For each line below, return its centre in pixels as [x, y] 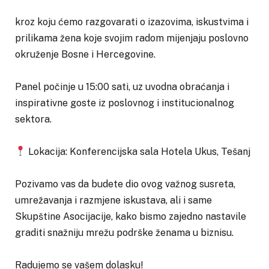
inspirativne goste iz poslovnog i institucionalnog [125, 103]
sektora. [33, 119]
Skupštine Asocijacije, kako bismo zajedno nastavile [131, 216]
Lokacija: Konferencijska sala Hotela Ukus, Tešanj [138, 151]
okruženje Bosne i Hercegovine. [85, 54]
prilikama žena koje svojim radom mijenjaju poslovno [132, 38]
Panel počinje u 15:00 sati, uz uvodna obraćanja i [122, 86]
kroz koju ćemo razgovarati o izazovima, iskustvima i [132, 22]
